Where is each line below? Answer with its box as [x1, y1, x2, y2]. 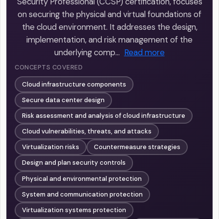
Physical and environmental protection [22, 174, 142, 183]
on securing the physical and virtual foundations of [18, 9, 201, 20]
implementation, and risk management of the [26, 34, 193, 45]
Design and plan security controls [22, 158, 126, 167]
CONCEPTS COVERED [15, 63, 83, 72]
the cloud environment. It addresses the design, [22, 22, 197, 33]
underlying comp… [54, 47, 120, 58]
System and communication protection [22, 190, 143, 198]
